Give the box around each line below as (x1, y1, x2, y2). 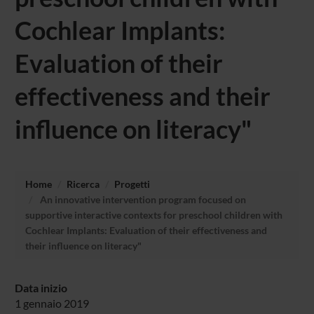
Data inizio (14, 280, 67, 294)
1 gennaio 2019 (14, 296, 89, 310)
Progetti (114, 177, 150, 190)
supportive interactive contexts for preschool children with (25, 208, 282, 221)
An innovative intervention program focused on (37, 193, 246, 205)
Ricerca (66, 177, 100, 190)
